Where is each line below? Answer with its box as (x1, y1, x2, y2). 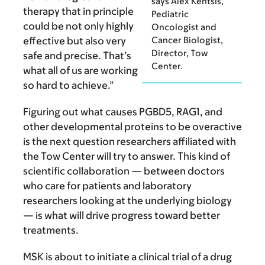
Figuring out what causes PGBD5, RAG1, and (23, 105, 222, 118)
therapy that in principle (23, 5, 134, 17)
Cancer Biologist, (151, 35, 223, 46)
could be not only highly (23, 20, 134, 32)
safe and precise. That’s (23, 49, 131, 62)
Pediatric (151, 9, 189, 20)
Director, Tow (151, 48, 208, 59)
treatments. (23, 224, 79, 236)
